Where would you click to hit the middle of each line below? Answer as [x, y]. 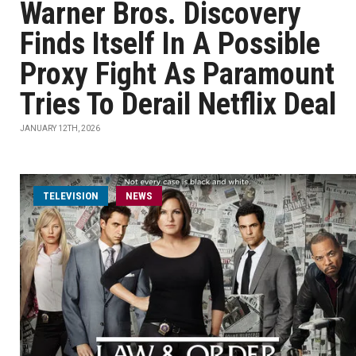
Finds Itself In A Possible [170, 44]
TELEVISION [71, 196]
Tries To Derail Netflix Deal [178, 104]
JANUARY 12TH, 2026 [60, 128]
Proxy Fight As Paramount [177, 74]
